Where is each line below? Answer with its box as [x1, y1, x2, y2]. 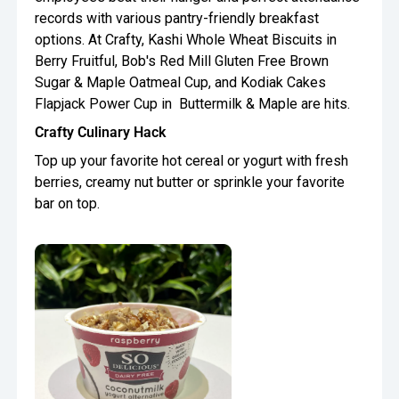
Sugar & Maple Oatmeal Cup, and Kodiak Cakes [35, 74, 327, 92]
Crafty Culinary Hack [35, 124, 167, 142]
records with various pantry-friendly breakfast [35, 10, 320, 28]
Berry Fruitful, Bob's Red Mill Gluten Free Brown [35, 53, 330, 70]
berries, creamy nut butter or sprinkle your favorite [35, 174, 346, 191]
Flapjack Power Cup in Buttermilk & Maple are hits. [35, 95, 351, 113]
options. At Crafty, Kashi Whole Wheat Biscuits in [35, 31, 338, 49]
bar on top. [35, 195, 101, 213]
